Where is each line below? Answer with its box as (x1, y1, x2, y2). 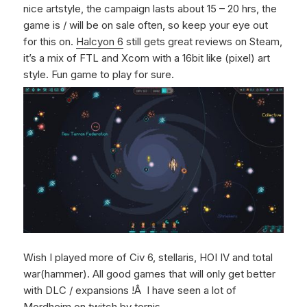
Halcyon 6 (76, 34, 124, 48)
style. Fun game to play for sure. (23, 67, 175, 81)
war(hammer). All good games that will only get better (23, 267, 276, 280)
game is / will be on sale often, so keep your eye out (23, 18, 269, 32)
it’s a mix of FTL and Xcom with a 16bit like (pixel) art (23, 51, 271, 64)
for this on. (23, 34, 77, 48)
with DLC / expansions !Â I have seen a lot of (23, 283, 237, 297)
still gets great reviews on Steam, (123, 34, 283, 48)
